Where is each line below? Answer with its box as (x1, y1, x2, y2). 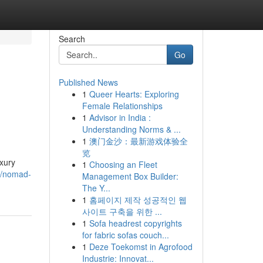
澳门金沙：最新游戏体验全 (89, 135, 188, 147)
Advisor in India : (89, 112, 151, 123)
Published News (58, 76, 118, 88)
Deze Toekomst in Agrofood (89, 241, 193, 252)
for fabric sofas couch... (82, 229, 169, 241)
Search (58, 33, 85, 45)
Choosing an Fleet (89, 159, 157, 170)
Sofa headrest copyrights (89, 217, 182, 229)
